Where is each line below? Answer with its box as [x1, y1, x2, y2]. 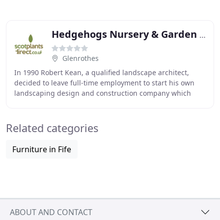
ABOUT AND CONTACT [10, 206, 92, 218]
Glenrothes [62, 54, 99, 63]
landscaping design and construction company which [14, 88, 191, 98]
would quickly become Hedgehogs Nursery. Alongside [14, 99, 192, 108]
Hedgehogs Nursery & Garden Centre [199, 29, 206, 40]
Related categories [6, 121, 98, 135]
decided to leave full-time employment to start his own [14, 78, 194, 87]
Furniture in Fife [12, 144, 71, 155]
